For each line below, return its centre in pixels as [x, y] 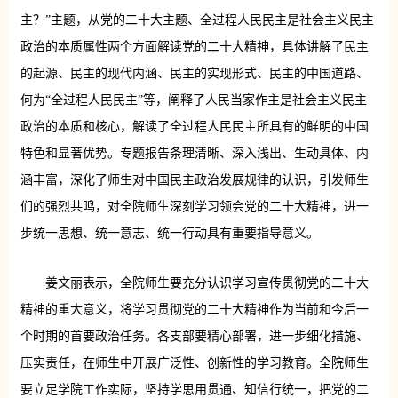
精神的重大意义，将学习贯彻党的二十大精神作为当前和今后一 [194, 309]
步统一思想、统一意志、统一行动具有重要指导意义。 [169, 234]
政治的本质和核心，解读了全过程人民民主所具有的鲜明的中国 [194, 127]
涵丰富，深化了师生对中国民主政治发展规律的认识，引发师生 [194, 180]
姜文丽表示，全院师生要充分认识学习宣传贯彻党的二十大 [207, 283]
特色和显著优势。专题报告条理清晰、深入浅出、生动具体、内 [194, 154]
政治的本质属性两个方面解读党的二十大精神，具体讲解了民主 [194, 47]
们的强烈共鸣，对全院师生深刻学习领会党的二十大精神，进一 [194, 207]
